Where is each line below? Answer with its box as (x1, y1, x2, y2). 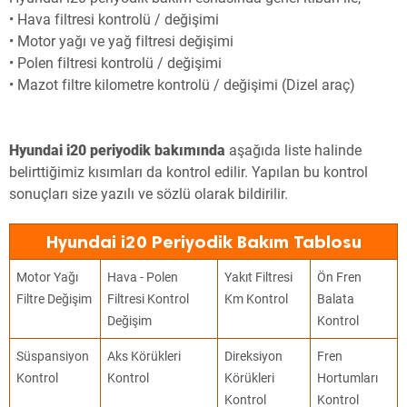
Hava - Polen (107, 270, 179, 285)
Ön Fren (317, 270, 362, 285)
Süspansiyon (16, 349, 90, 364)
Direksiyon (224, 349, 283, 364)
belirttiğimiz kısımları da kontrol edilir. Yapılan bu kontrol (9, 164, 368, 182)
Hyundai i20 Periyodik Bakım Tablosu (45, 231, 362, 253)
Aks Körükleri (107, 349, 182, 364)
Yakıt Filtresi (224, 270, 293, 285)
